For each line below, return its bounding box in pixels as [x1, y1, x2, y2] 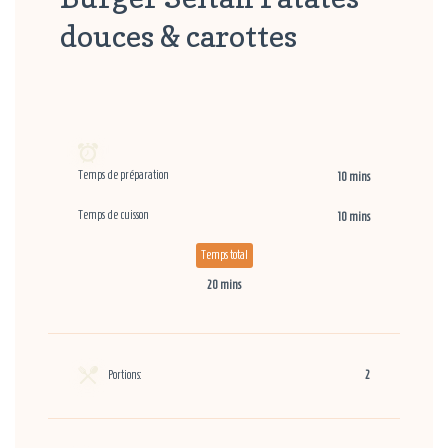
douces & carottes [60, 18, 298, 55]
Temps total [200, 247, 248, 262]
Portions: [108, 367, 142, 382]
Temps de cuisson [78, 207, 150, 222]
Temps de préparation [78, 167, 170, 182]
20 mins [207, 277, 241, 292]
